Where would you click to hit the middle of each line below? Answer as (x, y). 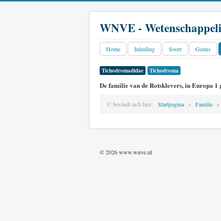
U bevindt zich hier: (132, 104)
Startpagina (171, 104)
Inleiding (145, 49)
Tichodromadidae (123, 71)
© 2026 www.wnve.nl (126, 152)
